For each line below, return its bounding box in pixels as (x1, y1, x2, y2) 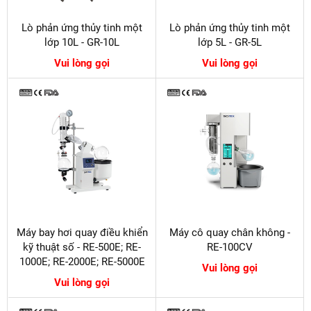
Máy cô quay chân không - (169, 226, 290, 239)
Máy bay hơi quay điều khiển (16, 226, 148, 239)
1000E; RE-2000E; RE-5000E (19, 255, 145, 269)
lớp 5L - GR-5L (198, 36, 262, 49)
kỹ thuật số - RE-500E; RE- (23, 241, 141, 254)
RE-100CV (207, 241, 253, 254)
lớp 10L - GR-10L (44, 36, 119, 49)
